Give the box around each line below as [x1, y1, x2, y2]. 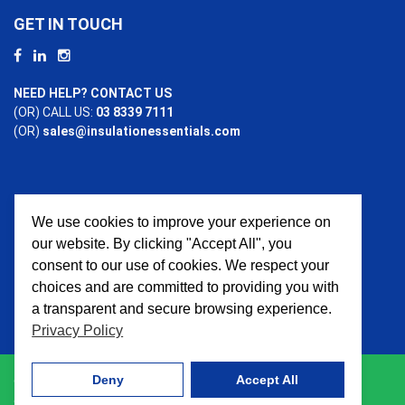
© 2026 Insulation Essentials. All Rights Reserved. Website [14, 374, 351, 390]
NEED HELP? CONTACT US [14, 85, 172, 100]
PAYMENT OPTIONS [14, 216, 161, 236]
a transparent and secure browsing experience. [32, 300, 333, 316]
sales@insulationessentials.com [42, 123, 240, 138]
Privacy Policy [32, 322, 124, 338]
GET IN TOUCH [14, 14, 123, 33]
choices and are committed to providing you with [32, 278, 340, 295]
